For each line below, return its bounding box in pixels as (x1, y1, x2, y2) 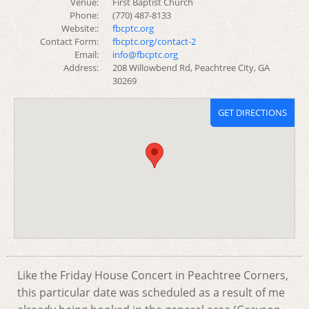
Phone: (69, 9, 99, 21)
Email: (74, 48, 99, 61)
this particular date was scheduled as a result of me (17, 285, 285, 300)
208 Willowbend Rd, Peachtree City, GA (112, 61, 270, 74)
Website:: (61, 22, 99, 34)
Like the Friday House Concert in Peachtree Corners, (17, 268, 288, 283)
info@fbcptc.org (112, 48, 178, 61)
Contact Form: (39, 35, 99, 48)
